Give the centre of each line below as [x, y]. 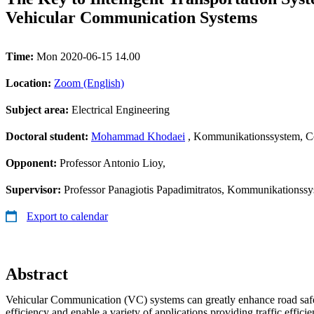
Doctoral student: [48, 136]
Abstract [37, 274]
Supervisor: [35, 189]
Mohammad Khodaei [138, 136]
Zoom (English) [89, 83]
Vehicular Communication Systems [131, 17]
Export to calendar [67, 216]
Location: [30, 83]
